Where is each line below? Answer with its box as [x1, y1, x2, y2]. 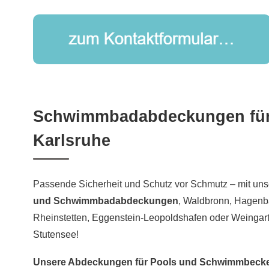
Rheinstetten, [33, 213, 92, 223]
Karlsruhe [33, 131, 110, 150]
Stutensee [33, 229, 76, 240]
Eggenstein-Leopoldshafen [92, 213, 207, 223]
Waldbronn [183, 196, 229, 207]
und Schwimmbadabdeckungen [33, 196, 178, 207]
